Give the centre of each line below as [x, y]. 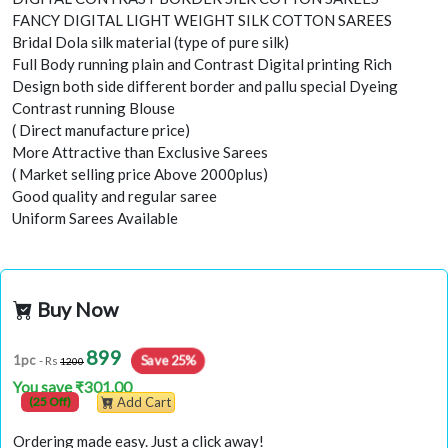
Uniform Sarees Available [95, 218]
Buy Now [75, 309]
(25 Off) [49, 401]
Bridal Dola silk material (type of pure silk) [150, 42]
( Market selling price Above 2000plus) [140, 174]
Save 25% [168, 360]
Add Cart [143, 402]
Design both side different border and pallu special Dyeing [205, 86]
